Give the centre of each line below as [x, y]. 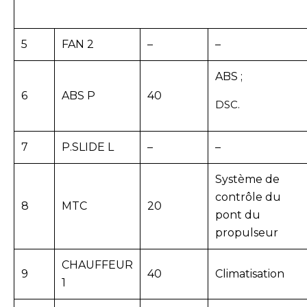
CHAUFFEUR [97, 265]
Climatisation [250, 274]
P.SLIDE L [88, 147]
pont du [238, 215]
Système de [247, 180]
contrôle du [248, 197]
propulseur [247, 233]
